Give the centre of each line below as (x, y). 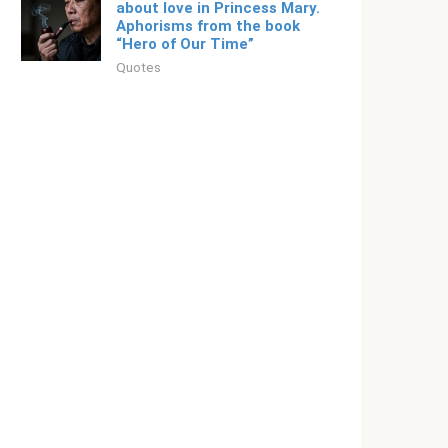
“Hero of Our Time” (185, 44)
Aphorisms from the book (208, 26)
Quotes (138, 67)
